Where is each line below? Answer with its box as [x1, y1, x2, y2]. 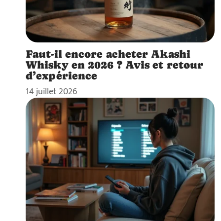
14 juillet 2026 [26, 84, 77, 99]
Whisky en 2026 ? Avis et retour [26, 58, 204, 71]
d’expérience [26, 69, 98, 82]
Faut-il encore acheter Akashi [26, 47, 190, 60]
